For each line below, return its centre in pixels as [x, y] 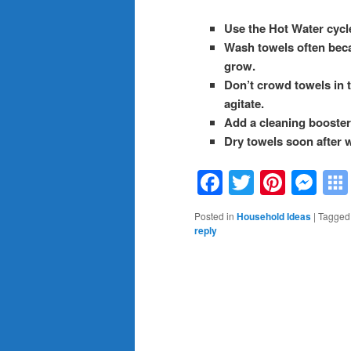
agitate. [244, 103]
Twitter [291, 183]
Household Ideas [274, 217]
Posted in [214, 216]
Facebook [278, 183]
